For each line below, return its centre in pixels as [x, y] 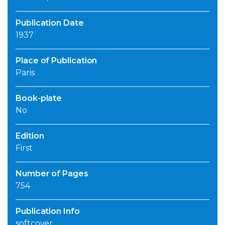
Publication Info [48, 211]
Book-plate [39, 98]
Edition [30, 136]
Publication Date [50, 23]
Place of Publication [57, 61]
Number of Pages [52, 174]
